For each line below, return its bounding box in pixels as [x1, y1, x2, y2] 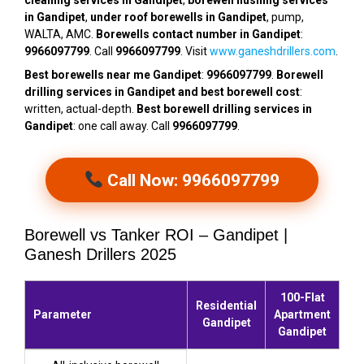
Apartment [274, 308, 331, 322]
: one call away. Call [73, 119, 172, 133]
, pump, [266, 11, 304, 24]
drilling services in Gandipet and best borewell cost [24, 85, 300, 99]
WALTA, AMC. [24, 28, 96, 41]
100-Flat [279, 291, 325, 305]
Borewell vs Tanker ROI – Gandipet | [24, 226, 288, 245]
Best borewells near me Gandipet [24, 68, 201, 82]
